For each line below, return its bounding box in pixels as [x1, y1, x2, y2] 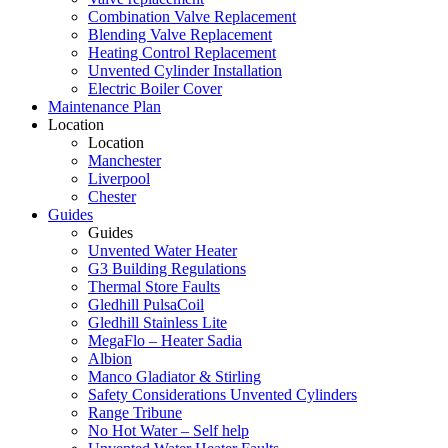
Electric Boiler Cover [88, 80, 222, 97]
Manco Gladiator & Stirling [88, 368, 261, 385]
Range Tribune [88, 404, 182, 421]
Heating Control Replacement [88, 44, 276, 61]
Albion [88, 350, 132, 367]
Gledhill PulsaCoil [88, 296, 204, 313]
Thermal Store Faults [88, 278, 220, 295]
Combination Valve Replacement [88, 8, 296, 25]
